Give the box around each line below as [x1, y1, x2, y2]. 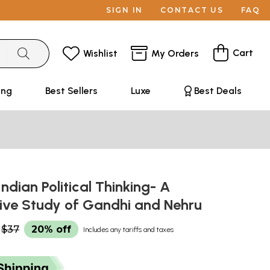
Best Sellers [45, 85, 98, 96]
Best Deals [193, 85, 242, 96]
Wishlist [83, 47, 118, 59]
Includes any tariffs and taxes [83, 225, 174, 234]
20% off [31, 224, 71, 235]
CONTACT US [160, 5, 224, 14]
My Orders [151, 47, 199, 59]
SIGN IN [105, 5, 143, 14]
